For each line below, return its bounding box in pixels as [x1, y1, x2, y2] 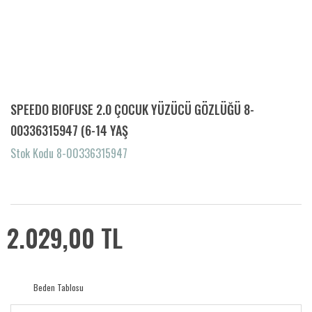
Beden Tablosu [33, 281, 84, 293]
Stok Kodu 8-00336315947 [10, 145, 127, 162]
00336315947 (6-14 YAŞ [10, 121, 128, 139]
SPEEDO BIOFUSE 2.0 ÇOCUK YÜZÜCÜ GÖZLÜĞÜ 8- [10, 100, 254, 118]
